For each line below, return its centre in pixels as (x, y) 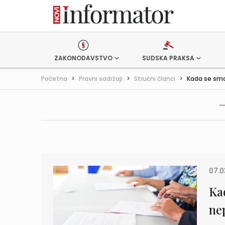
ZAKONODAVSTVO (83, 58)
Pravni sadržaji (101, 79)
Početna (54, 79)
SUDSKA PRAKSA (168, 58)
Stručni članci (155, 79)
